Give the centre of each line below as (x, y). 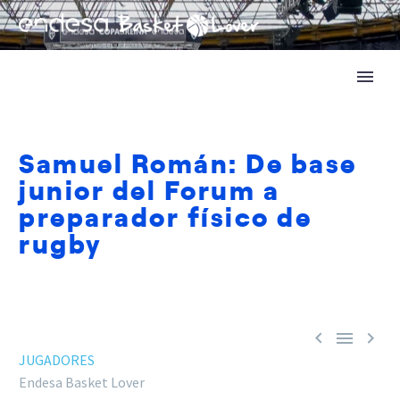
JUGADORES (57, 360)
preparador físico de (165, 215)
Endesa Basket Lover (82, 382)
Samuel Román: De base (188, 162)
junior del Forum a (149, 188)
